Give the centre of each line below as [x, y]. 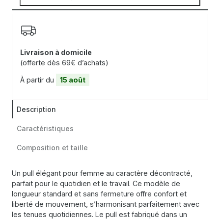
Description [36, 110]
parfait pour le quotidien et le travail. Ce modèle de [96, 184]
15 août [73, 80]
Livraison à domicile [56, 53]
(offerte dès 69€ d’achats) [64, 63]
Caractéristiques [45, 129]
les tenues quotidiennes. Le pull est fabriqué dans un [99, 215]
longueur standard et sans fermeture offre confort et [99, 194]
